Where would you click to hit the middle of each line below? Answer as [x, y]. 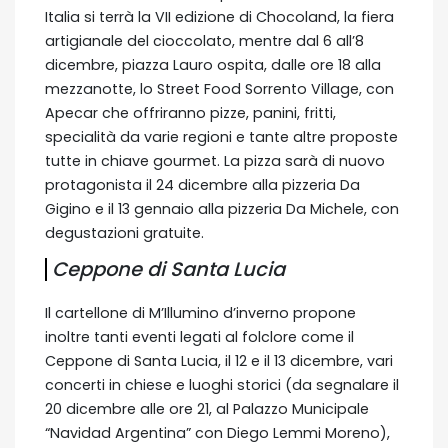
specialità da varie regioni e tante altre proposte [221, 136]
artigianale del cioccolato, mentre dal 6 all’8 [204, 40]
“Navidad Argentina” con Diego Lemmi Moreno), [217, 432]
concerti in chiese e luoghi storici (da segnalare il [222, 384]
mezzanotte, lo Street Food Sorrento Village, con [219, 88]
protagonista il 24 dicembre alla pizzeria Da [202, 184]
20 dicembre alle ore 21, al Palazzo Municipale [207, 408]
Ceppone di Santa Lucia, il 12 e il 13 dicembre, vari [219, 360]
